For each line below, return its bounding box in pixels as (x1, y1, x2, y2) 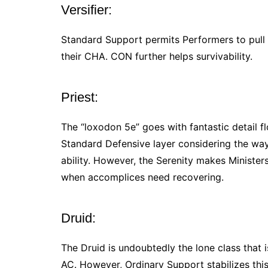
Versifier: (61, 2, 115, 18)
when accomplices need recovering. (61, 171, 227, 184)
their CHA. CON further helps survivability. (61, 50, 255, 63)
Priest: (61, 90, 102, 105)
